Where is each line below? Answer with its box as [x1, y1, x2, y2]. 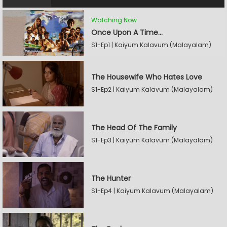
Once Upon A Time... [91, 27, 163, 37]
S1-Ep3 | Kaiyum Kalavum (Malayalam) [91, 136, 213, 144]
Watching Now [91, 15, 137, 24]
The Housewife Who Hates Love [91, 72, 202, 82]
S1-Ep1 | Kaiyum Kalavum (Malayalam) [91, 40, 211, 49]
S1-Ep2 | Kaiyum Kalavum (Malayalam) [91, 85, 213, 94]
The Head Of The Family [91, 123, 177, 133]
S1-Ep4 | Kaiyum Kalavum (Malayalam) [91, 186, 213, 195]
